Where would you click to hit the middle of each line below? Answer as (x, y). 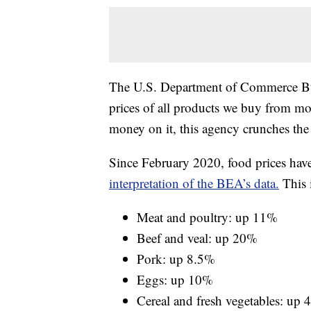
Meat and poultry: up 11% (207, 217)
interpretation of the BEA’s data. (194, 183)
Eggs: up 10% (175, 280)
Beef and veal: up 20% (197, 238)
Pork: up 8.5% (176, 259)
